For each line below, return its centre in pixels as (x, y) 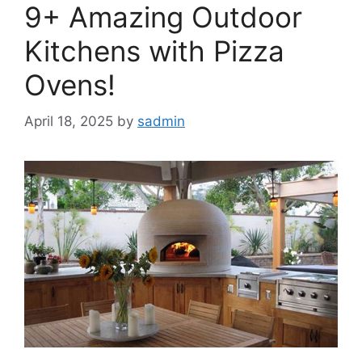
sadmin (161, 121)
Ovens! (70, 85)
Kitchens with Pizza (154, 51)
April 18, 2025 (69, 121)
